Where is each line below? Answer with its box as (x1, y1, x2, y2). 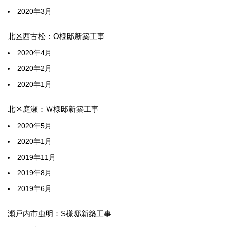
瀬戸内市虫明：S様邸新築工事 (8, 209, 111, 218)
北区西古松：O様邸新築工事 (8, 32, 105, 41)
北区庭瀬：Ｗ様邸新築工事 (8, 105, 99, 114)
